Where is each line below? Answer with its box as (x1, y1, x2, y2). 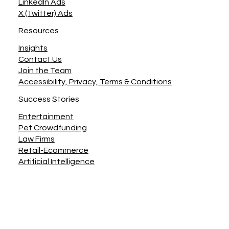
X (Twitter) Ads (18, 9, 73, 18)
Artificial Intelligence (18, 157, 95, 166)
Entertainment (18, 112, 74, 121)
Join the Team (18, 66, 72, 75)
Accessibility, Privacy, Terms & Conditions (18, 78, 172, 86)
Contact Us (18, 55, 62, 64)
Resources (18, 27, 59, 35)
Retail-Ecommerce (18, 146, 88, 155)
